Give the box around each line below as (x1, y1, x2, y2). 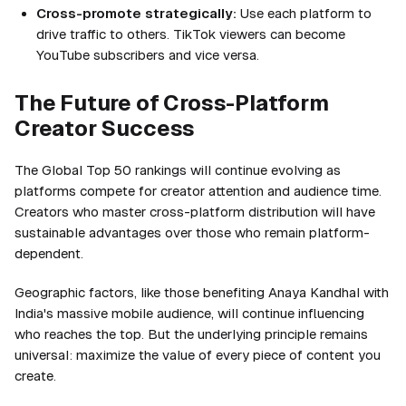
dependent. (14, 245, 83, 261)
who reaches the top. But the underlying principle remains (14, 325, 368, 342)
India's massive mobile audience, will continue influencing (14, 304, 364, 321)
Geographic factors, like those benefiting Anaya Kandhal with (14, 284, 389, 300)
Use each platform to (237, 5, 372, 21)
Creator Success (14, 115, 196, 140)
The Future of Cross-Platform (14, 90, 329, 115)
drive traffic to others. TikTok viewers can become (36, 25, 345, 42)
